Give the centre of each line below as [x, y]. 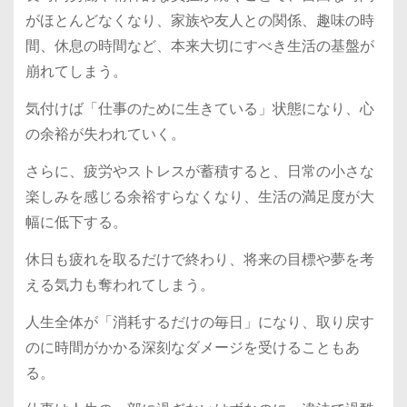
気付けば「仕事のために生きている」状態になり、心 [199, 109]
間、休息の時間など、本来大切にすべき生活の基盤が [199, 46]
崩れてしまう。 [76, 72]
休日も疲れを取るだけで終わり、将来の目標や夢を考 [199, 259]
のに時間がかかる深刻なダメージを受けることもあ [192, 347]
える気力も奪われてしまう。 [119, 284]
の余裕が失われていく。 [105, 134]
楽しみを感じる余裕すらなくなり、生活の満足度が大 [199, 196]
